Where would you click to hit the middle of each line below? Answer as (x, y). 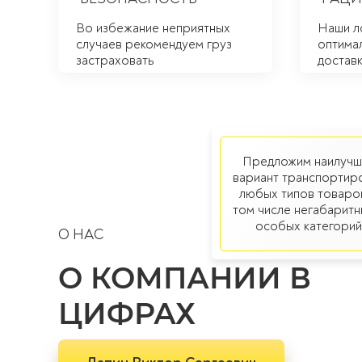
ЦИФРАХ (127, 314)
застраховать (115, 61)
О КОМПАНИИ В (185, 278)
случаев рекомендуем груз (154, 44)
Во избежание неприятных (153, 28)
